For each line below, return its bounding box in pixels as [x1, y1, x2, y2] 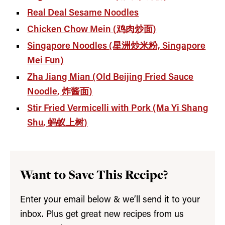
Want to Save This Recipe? [20, 166, 168, 183]
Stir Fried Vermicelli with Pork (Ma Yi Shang [27, 104, 209, 114]
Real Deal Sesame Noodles [27, 9, 139, 19]
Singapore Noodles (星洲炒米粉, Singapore [27, 42, 206, 52]
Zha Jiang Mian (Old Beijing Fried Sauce [27, 73, 194, 83]
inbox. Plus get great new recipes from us [20, 210, 184, 220]
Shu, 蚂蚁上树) [27, 119, 88, 129]
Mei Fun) [27, 56, 64, 66]
